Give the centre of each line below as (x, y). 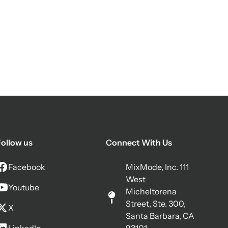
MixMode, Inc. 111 (158, 167)
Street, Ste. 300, (156, 204)
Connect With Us (139, 142)
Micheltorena (151, 191)
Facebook (27, 167)
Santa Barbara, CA (160, 216)
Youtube (24, 187)
